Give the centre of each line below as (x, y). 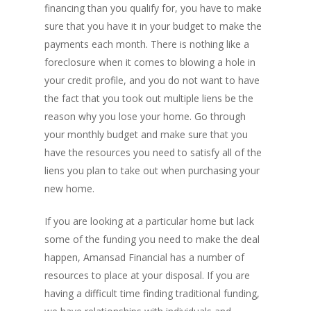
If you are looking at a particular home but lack (149, 221)
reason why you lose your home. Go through (145, 116)
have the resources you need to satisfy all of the (153, 152)
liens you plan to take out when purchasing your (152, 170)
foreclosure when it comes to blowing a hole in (150, 62)
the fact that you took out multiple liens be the (149, 98)
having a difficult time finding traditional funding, (152, 293)
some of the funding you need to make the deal (152, 239)
